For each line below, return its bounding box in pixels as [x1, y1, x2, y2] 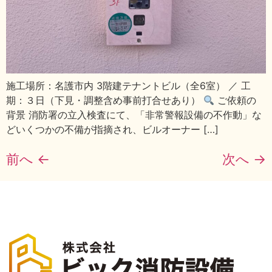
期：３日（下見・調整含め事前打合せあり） [6, 94, 203, 107]
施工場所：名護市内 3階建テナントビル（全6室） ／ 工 [6, 80, 251, 92]
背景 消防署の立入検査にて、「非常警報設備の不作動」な [6, 109, 262, 121]
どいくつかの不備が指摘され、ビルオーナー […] [6, 123, 219, 136]
